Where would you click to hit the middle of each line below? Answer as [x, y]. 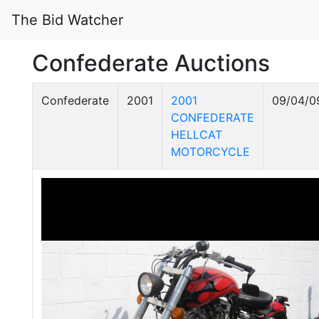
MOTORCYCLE [210, 152]
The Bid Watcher [67, 20]
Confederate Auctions [151, 63]
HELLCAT [197, 135]
